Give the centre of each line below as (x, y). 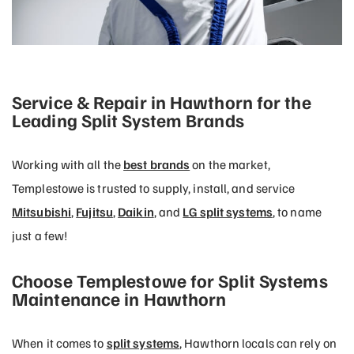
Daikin (136, 212)
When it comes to (59, 343)
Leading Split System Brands (128, 120)
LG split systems (228, 212)
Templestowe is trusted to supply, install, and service (154, 188)
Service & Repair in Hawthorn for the (162, 102)
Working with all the (68, 164)
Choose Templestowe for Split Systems (170, 280)
